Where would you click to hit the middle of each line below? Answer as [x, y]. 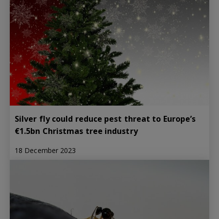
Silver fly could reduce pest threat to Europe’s [105, 119]
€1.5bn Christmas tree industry [76, 131]
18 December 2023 [45, 150]
